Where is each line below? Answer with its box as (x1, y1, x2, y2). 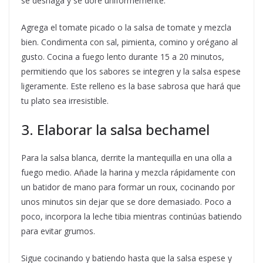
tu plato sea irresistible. (21, 95, 109, 107)
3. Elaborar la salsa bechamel (21, 120, 210, 140)
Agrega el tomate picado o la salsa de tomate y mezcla (21, 22, 231, 33)
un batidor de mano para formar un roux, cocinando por (21, 181, 235, 193)
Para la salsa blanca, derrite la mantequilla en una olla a (21, 152, 232, 164)
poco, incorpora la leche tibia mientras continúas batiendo (21, 211, 242, 222)
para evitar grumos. (21, 225, 95, 237)
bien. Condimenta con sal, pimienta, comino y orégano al (21, 36, 238, 48)
